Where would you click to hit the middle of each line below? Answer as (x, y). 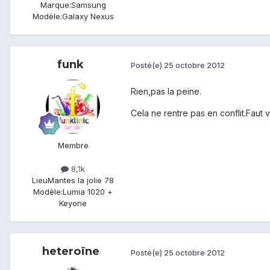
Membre (73, 145)
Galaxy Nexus (88, 16)
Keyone (73, 203)
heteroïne (71, 252)
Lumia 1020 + (88, 192)
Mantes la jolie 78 (81, 181)
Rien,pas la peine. (166, 91)
